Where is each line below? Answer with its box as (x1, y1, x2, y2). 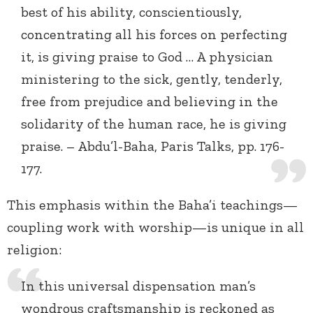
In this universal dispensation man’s (21, 277, 256, 295)
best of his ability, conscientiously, (21, 3, 242, 21)
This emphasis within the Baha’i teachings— (7, 196, 298, 214)
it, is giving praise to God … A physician (21, 48, 273, 66)
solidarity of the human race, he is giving (21, 115, 286, 133)
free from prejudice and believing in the (21, 93, 278, 110)
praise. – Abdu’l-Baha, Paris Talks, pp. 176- (21, 138, 284, 155)
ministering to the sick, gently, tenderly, (21, 71, 282, 88)
